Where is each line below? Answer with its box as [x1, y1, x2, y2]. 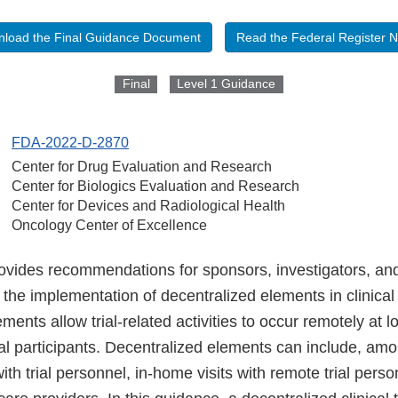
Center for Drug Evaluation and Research [12, 159, 272, 175]
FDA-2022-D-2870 [12, 135, 129, 151]
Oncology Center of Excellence [12, 218, 207, 234]
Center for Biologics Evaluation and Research [12, 179, 299, 195]
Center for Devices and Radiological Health [12, 198, 285, 214]
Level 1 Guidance [177, 76, 276, 92]
